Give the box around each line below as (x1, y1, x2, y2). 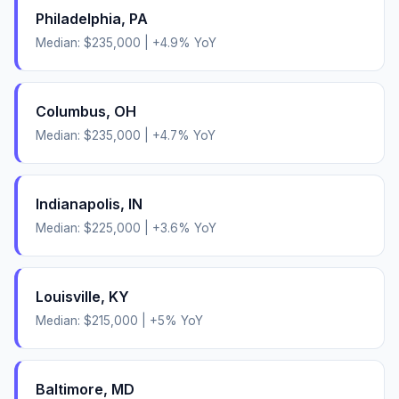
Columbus (36, 102, 106, 120)
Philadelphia (36, 9, 121, 28)
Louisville (36, 287, 101, 305)
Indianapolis (36, 194, 120, 213)
